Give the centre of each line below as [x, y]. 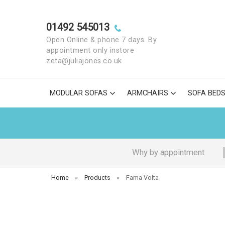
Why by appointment [168, 152]
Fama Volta [142, 178]
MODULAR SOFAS [79, 93]
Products [97, 178]
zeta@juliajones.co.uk [84, 61]
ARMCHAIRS [148, 93]
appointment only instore [90, 50]
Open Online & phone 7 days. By [101, 40]
